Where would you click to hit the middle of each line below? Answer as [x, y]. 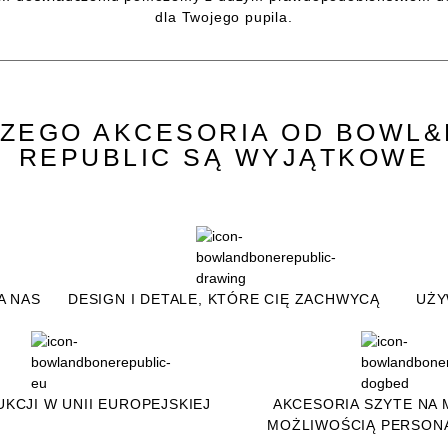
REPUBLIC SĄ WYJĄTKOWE [224, 156]
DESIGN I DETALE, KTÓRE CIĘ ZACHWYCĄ [223, 298]
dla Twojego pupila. [224, 17]
